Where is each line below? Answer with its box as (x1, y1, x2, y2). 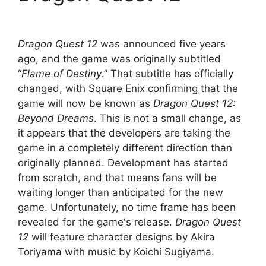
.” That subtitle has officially (102, 68, 233, 80)
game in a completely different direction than (18, 142, 232, 154)
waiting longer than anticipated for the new (18, 186, 223, 199)
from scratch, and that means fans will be (18, 172, 217, 184)
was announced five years (97, 38, 226, 50)
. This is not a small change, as (94, 112, 241, 125)
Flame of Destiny (21, 68, 102, 80)
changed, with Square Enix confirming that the (18, 83, 238, 95)
